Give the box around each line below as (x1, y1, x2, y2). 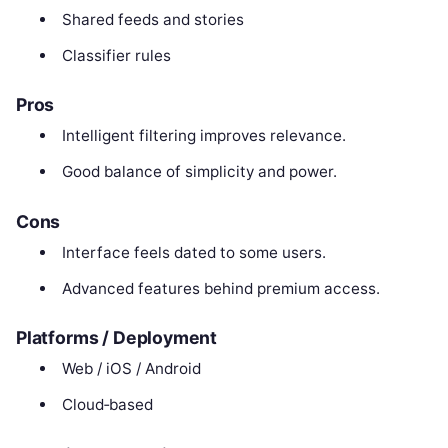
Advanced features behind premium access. (61, 278, 380, 298)
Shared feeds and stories (61, 9, 244, 29)
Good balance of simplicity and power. (61, 162, 337, 182)
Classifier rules (61, 45, 171, 65)
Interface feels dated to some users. (61, 242, 326, 262)
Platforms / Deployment (16, 327, 218, 349)
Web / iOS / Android (61, 359, 201, 379)
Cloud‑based (61, 395, 153, 415)
